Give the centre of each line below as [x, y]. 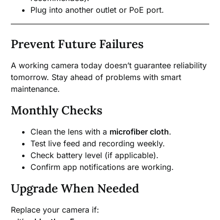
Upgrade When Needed [75, 189]
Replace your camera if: [55, 210]
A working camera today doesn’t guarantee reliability [109, 66]
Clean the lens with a [70, 132]
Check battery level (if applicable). [95, 155]
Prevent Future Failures [77, 44]
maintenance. [36, 89]
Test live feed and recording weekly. [98, 144]
